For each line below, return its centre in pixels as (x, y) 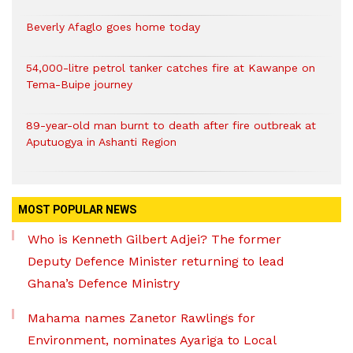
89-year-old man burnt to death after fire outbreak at (171, 125)
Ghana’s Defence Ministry (104, 283)
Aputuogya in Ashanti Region (101, 141)
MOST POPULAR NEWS (77, 209)
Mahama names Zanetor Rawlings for (141, 318)
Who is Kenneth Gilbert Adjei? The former (154, 239)
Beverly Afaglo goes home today (113, 26)
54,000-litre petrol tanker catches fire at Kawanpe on (171, 67)
